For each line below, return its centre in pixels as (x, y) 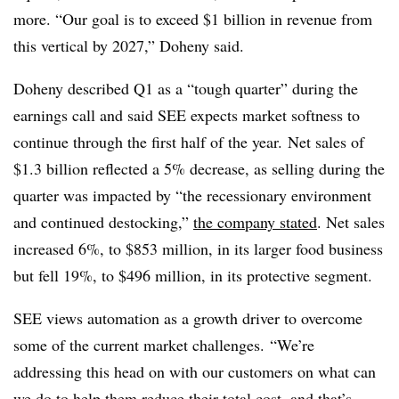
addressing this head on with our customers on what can (195, 371)
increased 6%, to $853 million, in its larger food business (198, 248)
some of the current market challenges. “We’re (164, 345)
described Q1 (110, 88)
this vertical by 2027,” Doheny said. (129, 45)
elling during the (331, 168)
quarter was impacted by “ (98, 195)
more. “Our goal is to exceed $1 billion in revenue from (193, 19)
